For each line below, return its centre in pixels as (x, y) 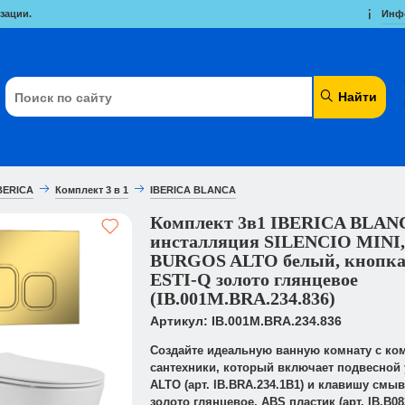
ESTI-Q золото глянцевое (254, 279)
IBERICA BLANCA (193, 189)
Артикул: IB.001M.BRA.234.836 (245, 320)
